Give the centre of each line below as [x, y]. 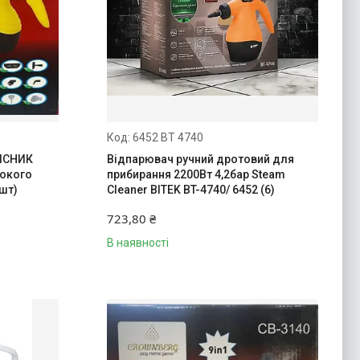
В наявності [137, 242]
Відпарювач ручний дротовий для [200, 159]
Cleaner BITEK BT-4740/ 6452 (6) [190, 189]
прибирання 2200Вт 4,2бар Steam [196, 174]
